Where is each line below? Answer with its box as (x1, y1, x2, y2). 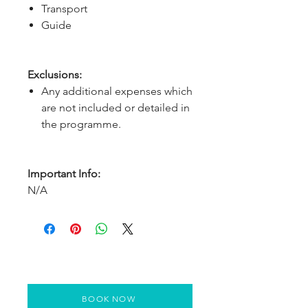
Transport (41, 2, 87, 15)
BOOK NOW (82, 293, 135, 304)
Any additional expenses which (41, 85, 192, 98)
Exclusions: (27, 68, 82, 81)
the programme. (41, 118, 121, 131)
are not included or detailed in (41, 101, 190, 114)
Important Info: (27, 167, 100, 180)
